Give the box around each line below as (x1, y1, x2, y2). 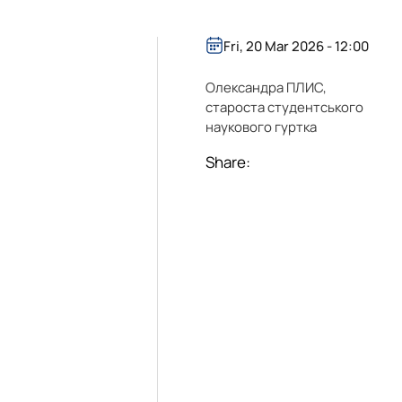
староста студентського (205, 98, 364, 117)
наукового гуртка (205, 118, 318, 136)
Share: (205, 152, 251, 173)
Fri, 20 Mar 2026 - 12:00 (223, 36, 370, 56)
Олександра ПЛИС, (205, 78, 328, 97)
